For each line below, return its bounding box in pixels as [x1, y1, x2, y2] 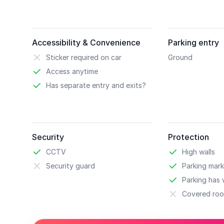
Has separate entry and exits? [46, 81, 146, 89]
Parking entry [168, 37, 219, 47]
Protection [168, 132, 209, 142]
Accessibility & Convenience [32, 37, 140, 47]
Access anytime [46, 67, 98, 75]
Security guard [46, 161, 95, 170]
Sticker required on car [46, 53, 121, 61]
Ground [168, 53, 192, 61]
